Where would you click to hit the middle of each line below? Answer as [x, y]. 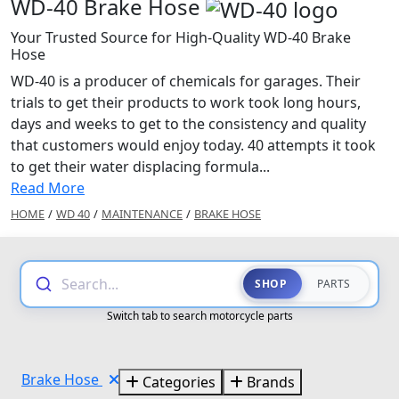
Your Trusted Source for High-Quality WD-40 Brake [181, 37]
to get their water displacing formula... [140, 166]
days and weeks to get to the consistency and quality [188, 123]
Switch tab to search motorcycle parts [199, 315]
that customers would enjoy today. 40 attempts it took [193, 145]
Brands [269, 382]
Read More [48, 187]
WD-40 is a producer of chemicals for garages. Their [186, 81]
